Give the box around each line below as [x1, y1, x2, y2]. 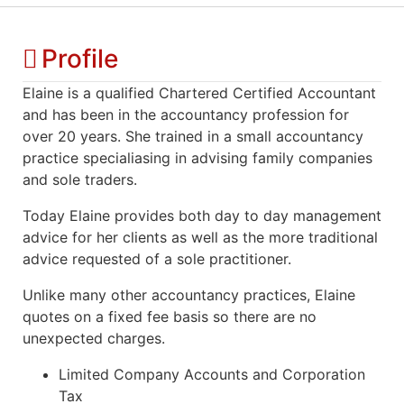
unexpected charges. [23, 328, 165, 347]
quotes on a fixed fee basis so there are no [23, 307, 317, 326]
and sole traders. [23, 170, 137, 188]
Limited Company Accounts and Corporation [59, 364, 365, 383]
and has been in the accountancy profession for [23, 105, 349, 124]
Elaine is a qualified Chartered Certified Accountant [23, 83, 376, 102]
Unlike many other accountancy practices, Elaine [23, 285, 355, 304]
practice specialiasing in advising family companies [23, 148, 372, 167]
